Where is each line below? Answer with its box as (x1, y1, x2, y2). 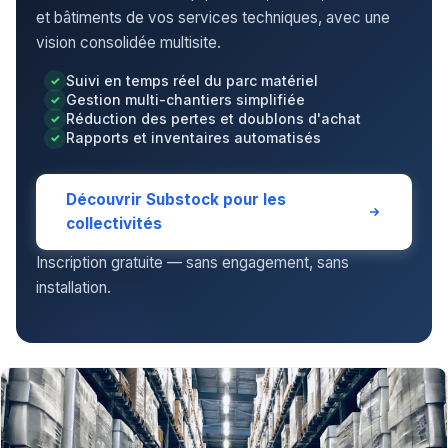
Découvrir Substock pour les (66, 189, 286, 209)
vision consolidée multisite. (36, 32, 221, 52)
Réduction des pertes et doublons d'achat (66, 109, 361, 127)
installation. (36, 277, 111, 297)
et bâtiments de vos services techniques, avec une (36, 7, 390, 27)
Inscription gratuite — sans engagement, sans (36, 252, 349, 272)
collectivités (66, 213, 162, 233)
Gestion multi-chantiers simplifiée (66, 90, 305, 108)
